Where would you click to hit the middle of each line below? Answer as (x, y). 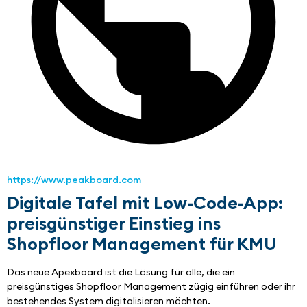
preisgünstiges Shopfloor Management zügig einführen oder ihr (151, 287)
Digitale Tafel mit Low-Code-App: (145, 203)
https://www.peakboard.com (74, 180)
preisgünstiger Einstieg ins (114, 224)
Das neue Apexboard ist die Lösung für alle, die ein (121, 272)
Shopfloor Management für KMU (142, 244)
